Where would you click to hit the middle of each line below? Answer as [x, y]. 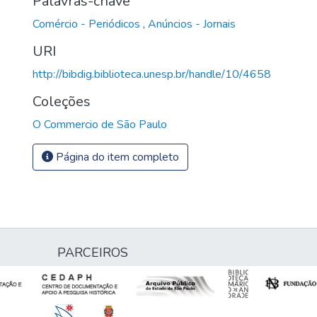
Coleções [62, 101]
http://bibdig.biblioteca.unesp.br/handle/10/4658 [152, 74]
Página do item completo [116, 157]
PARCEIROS [93, 253]
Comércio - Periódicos [88, 24]
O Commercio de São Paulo [100, 124]
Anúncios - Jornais [192, 24]
